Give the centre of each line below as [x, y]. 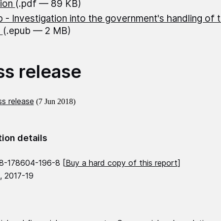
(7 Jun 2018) [55, 102]
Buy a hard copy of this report [121, 163]
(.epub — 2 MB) [37, 31]
